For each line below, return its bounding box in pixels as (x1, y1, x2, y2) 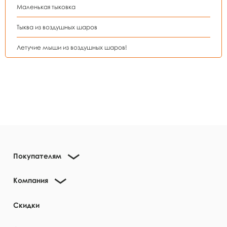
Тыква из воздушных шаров (17, 23, 97, 31)
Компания (13, 176, 48, 184)
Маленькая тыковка (17, 3, 75, 11)
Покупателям (13, 152, 61, 160)
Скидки (13, 201, 40, 209)
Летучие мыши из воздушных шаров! (17, 44, 127, 51)
